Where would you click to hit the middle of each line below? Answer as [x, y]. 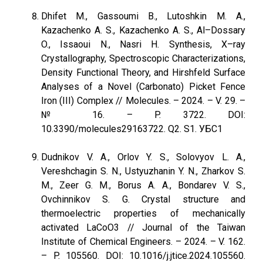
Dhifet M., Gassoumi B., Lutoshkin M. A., [143, 16]
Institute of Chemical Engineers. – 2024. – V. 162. [143, 242]
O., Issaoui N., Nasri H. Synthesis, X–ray [143, 44]
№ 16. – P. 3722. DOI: [143, 115]
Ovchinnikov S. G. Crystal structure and [143, 199]
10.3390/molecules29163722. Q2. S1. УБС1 [132, 129]
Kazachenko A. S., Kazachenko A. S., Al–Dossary [143, 30]
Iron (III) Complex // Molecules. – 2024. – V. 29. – [143, 101]
